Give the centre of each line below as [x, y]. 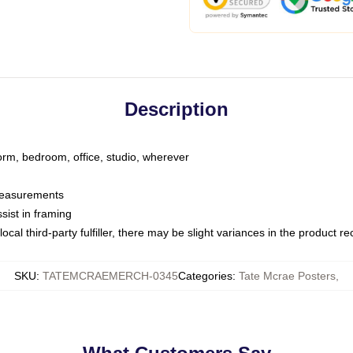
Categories [205, 276]
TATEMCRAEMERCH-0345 [110, 276]
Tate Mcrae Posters [287, 276]
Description [176, 109]
